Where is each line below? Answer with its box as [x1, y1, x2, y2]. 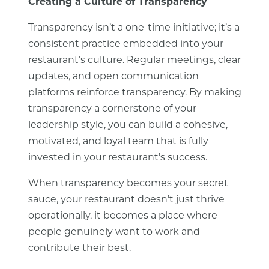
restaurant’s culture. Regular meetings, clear [28, 56, 241, 65]
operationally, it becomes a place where [28, 211, 217, 221]
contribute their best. [28, 244, 131, 253]
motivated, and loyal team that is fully [28, 137, 208, 147]
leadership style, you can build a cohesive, [28, 121, 228, 130]
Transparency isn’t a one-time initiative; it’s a [28, 23, 240, 33]
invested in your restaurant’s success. [28, 153, 207, 163]
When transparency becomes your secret [28, 179, 228, 189]
